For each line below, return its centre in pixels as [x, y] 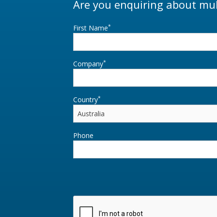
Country [85, 100]
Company [88, 64]
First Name [90, 28]
